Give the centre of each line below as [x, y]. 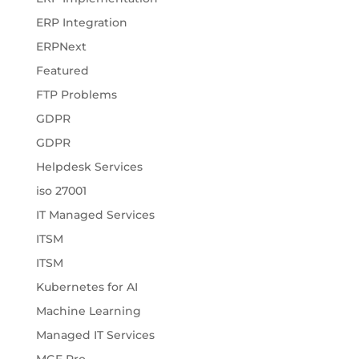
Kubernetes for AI [87, 287]
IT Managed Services [95, 215]
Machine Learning [88, 311]
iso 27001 [61, 191]
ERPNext [61, 47]
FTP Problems [76, 95]
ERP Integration [81, 23]
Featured [62, 71]
